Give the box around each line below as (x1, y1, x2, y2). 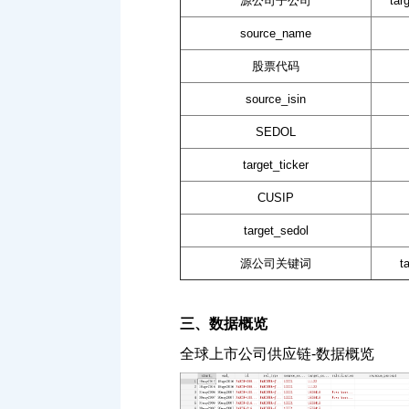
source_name (240, 26, 311, 41)
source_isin (246, 92, 306, 107)
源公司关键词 (240, 257, 311, 271)
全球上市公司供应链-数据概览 (180, 346, 374, 362)
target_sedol (243, 224, 309, 238)
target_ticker (243, 158, 309, 173)
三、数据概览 (180, 316, 267, 332)
